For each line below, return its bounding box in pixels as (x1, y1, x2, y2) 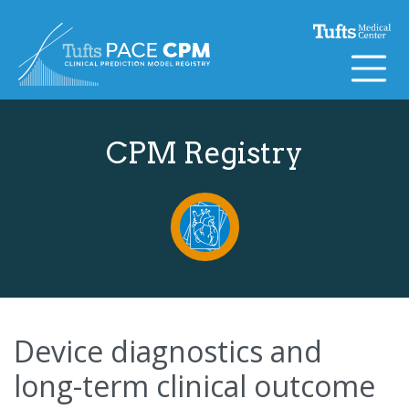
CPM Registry (106, 134, 303, 171)
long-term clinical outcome (14, 365, 375, 405)
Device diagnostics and (14, 330, 322, 371)
